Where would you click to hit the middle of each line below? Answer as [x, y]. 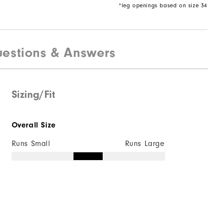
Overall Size [34, 125]
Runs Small [31, 144]
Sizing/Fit [33, 95]
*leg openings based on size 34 [163, 5]
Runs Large [145, 144]
